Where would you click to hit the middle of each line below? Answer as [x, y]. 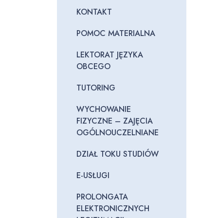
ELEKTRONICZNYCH [113, 209]
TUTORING [96, 88]
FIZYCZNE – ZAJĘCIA [115, 121]
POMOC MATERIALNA [116, 33]
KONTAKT [94, 12]
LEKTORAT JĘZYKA [110, 55]
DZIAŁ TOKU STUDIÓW [118, 154]
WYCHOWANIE [104, 109]
